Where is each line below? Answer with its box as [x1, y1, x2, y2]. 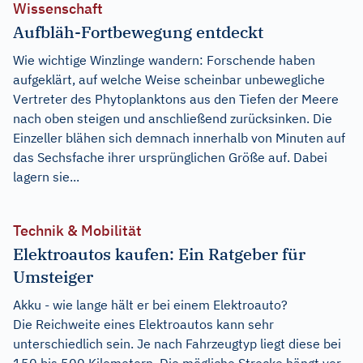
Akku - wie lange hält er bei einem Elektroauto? [13, 296, 288, 313]
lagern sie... [13, 168, 79, 185]
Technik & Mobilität [13, 220, 142, 240]
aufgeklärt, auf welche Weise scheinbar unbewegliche [13, 70, 325, 88]
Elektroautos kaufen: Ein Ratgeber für [13, 242, 305, 265]
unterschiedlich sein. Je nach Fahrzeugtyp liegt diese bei [13, 335, 341, 352]
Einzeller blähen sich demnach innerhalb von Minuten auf [13, 129, 345, 146]
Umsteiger [13, 265, 93, 288]
